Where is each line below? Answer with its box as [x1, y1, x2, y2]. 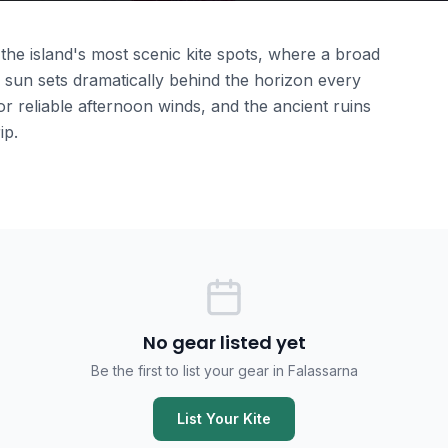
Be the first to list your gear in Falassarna [90, 362, 358, 379]
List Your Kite [177, 410, 271, 427]
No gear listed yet [142, 330, 306, 355]
